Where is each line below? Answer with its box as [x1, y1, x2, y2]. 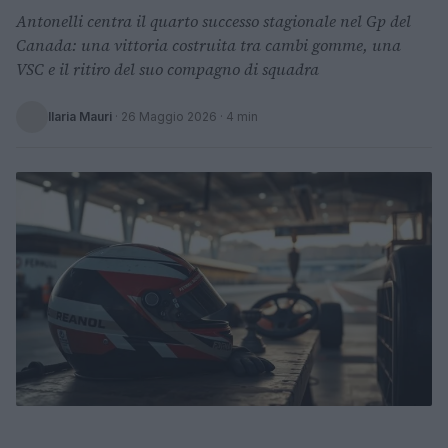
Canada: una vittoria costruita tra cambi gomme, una [16, 34, 401, 56]
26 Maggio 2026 [121, 109, 217, 124]
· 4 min [217, 109, 258, 124]
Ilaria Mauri [48, 109, 112, 124]
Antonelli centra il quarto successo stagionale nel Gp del [16, 10, 411, 32]
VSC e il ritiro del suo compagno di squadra [16, 58, 319, 80]
